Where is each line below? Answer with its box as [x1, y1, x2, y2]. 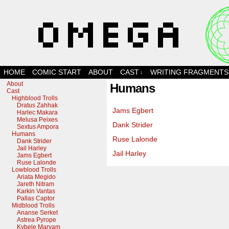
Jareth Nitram [17, 180, 54, 188]
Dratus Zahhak [17, 102, 58, 109]
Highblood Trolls [12, 95, 58, 102]
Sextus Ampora [17, 123, 59, 130]
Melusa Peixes [17, 116, 58, 123]
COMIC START [32, 68, 81, 76]
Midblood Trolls [12, 202, 55, 209]
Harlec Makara [17, 109, 58, 116]
